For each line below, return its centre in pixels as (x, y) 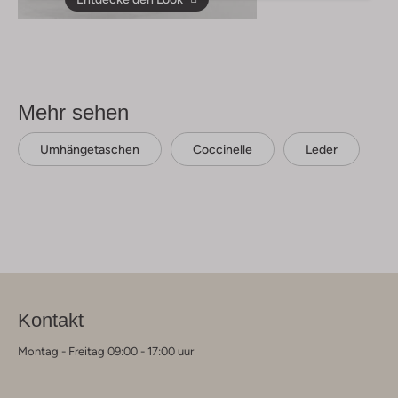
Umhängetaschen (90, 149)
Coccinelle (223, 149)
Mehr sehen (73, 112)
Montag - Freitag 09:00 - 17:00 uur (106, 351)
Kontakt (51, 320)
